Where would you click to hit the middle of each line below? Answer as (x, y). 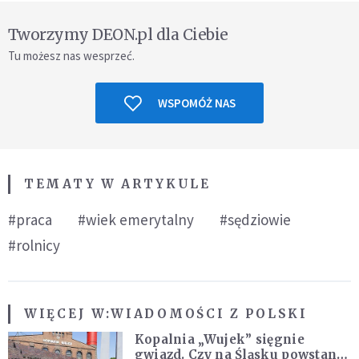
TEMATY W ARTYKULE (117, 184)
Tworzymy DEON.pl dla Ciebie (118, 35)
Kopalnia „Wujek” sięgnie (219, 340)
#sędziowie (255, 220)
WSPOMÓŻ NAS (196, 103)
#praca (30, 220)
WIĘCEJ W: (68, 314)
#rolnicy (34, 246)
